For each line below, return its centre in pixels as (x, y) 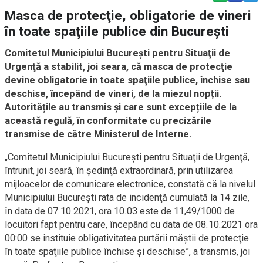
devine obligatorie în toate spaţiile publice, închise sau (127, 80)
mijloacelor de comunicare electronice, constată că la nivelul (130, 184)
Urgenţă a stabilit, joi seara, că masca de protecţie (119, 66)
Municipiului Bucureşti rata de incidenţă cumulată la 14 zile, (127, 197)
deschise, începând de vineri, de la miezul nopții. (113, 93)
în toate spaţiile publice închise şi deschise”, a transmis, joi (127, 251)
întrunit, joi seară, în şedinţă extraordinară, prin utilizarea (119, 170)
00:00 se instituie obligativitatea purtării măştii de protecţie (127, 238)
